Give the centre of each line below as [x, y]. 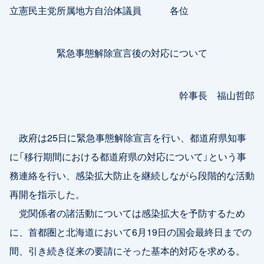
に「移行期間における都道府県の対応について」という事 [128, 156]
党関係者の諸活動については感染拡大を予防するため [127, 212]
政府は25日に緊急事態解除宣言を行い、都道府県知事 [128, 137]
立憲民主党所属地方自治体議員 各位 [99, 10]
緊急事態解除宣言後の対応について [132, 52]
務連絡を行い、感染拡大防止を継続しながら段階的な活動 [132, 175]
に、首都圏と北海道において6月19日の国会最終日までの [131, 231]
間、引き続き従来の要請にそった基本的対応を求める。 [127, 250]
